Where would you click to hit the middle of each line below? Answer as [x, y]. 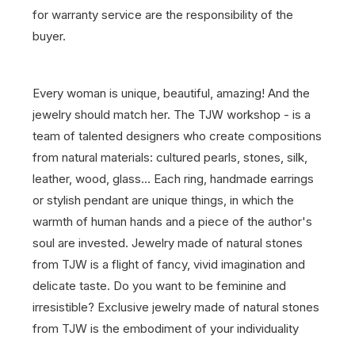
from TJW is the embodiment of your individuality [166, 328]
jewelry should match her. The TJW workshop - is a [172, 115]
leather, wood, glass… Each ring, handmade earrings [173, 179]
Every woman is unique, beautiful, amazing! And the [171, 93]
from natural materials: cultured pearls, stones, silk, [170, 157]
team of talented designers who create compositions [177, 136]
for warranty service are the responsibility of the [163, 15]
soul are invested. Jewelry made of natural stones [168, 243]
